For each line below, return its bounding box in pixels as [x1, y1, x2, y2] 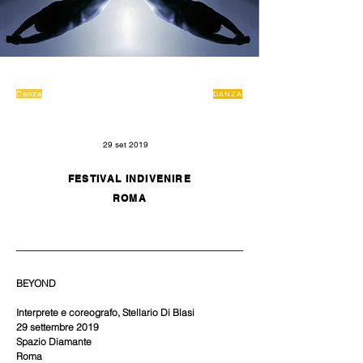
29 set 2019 [103, 139, 148, 150]
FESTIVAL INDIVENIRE [68, 173, 191, 185]
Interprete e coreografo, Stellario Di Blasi [16, 306, 194, 318]
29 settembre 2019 [16, 321, 99, 333]
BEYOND [16, 277, 56, 289]
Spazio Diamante [16, 335, 92, 348]
